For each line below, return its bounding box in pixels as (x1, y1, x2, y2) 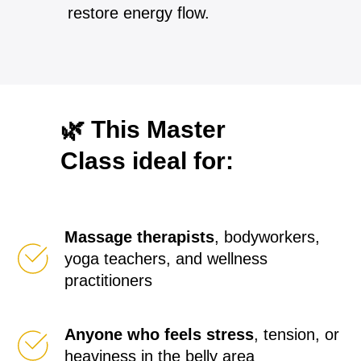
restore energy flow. (68, 3, 210, 22)
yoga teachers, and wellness (64, 249, 268, 268)
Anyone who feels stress (64, 325, 254, 343)
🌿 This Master (60, 115, 226, 143)
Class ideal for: (60, 147, 234, 174)
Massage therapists (64, 227, 214, 246)
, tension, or (254, 325, 339, 343)
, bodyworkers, (214, 227, 320, 246)
